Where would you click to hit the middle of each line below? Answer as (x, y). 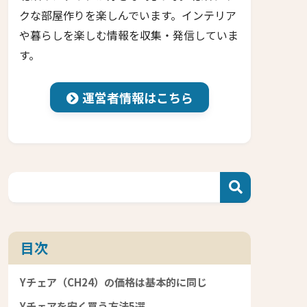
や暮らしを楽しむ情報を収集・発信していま (129, 35)
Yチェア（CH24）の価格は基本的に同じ (113, 281)
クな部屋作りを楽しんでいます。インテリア (128, 15)
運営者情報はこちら (137, 97)
